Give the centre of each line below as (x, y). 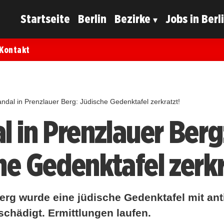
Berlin (92, 19)
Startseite (45, 19)
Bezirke (133, 19)
